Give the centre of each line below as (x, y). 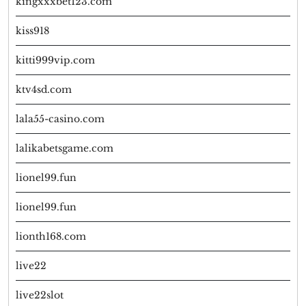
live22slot (40, 295)
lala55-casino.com (60, 119)
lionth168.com (51, 237)
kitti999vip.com (55, 60)
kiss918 (32, 31)
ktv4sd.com (44, 90)
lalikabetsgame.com (65, 149)
